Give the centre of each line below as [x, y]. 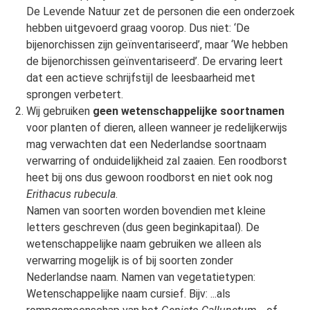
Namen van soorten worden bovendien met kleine [146, 211]
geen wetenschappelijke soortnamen [188, 111]
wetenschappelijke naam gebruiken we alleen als [144, 244]
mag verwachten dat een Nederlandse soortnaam [146, 145]
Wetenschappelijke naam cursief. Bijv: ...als [128, 294]
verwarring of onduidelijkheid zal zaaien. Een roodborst [156, 161]
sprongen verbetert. [74, 95]
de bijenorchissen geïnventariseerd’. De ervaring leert [154, 62]
